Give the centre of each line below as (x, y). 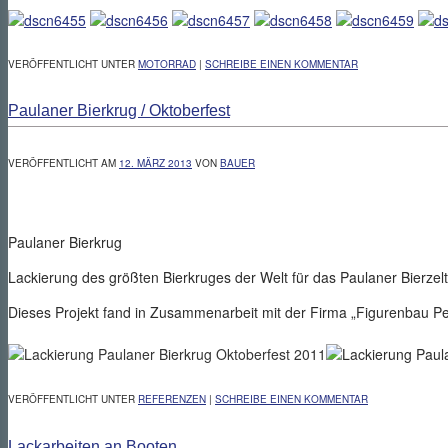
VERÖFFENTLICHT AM (63, 162)
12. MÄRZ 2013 (155, 162)
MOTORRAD (167, 64)
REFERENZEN (172, 399)
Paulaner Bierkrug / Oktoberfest (119, 110)
